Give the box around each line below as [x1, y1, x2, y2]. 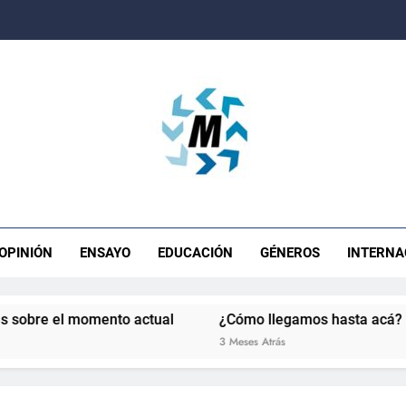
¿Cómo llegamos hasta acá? [157, 311, 341, 328]
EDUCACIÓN [158, 245, 234, 261]
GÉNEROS [260, 245, 321, 261]
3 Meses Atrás [157, 333, 224, 350]
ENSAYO [80, 245, 131, 261]
